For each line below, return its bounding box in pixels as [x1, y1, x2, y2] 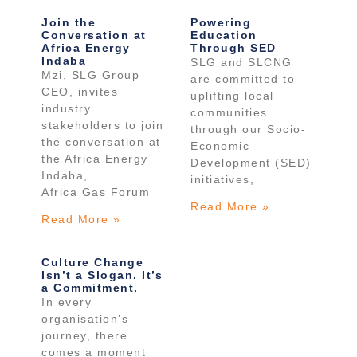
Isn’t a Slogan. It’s [41, 268, 163, 281]
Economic [190, 139, 249, 152]
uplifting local [190, 88, 274, 102]
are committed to [190, 72, 295, 85]
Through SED [190, 41, 277, 54]
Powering [190, 15, 251, 29]
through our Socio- [190, 122, 306, 135]
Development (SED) [190, 155, 312, 169]
